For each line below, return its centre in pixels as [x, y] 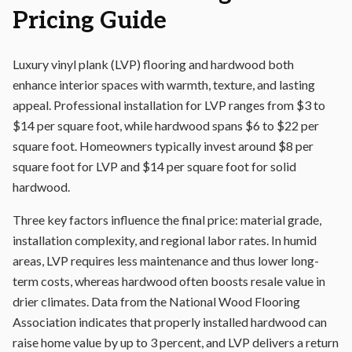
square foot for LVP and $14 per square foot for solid [154, 166]
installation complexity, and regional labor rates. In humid [165, 240]
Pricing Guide [90, 21]
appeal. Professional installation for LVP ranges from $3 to [169, 105]
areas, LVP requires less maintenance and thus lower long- [166, 260]
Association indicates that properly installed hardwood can [170, 322]
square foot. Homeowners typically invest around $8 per [163, 146]
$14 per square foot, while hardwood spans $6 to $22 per [166, 125]
